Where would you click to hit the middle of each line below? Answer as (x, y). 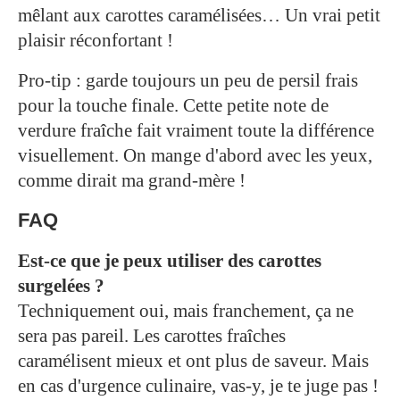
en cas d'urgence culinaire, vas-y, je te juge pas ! (198, 386)
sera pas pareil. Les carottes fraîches (152, 336)
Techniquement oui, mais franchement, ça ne (186, 311)
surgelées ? (61, 286)
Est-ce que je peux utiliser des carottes (170, 261)
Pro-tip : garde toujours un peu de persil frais (188, 81)
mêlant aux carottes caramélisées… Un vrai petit (199, 16)
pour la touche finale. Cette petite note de (173, 106)
